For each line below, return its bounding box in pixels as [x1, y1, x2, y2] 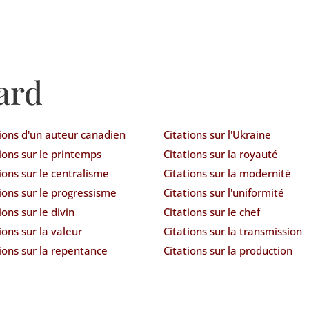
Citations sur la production [163, 243, 292, 257]
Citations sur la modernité [163, 166, 291, 180]
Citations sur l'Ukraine [163, 127, 271, 141]
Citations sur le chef [163, 204, 260, 219]
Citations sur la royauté [163, 146, 278, 161]
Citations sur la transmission [163, 223, 302, 238]
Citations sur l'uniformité [163, 185, 284, 199]
